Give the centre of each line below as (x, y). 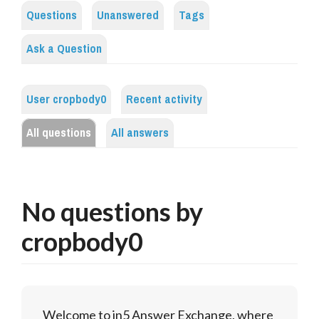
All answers (140, 133)
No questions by (112, 212)
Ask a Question (64, 49)
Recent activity (164, 100)
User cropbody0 (66, 100)
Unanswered (128, 16)
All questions (59, 133)
